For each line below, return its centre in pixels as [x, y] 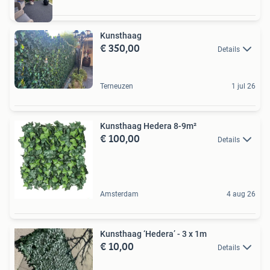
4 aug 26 [241, 194]
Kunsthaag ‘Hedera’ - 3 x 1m [153, 234]
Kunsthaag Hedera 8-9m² [148, 126]
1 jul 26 [243, 86]
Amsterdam [119, 194]
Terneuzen [117, 86]
